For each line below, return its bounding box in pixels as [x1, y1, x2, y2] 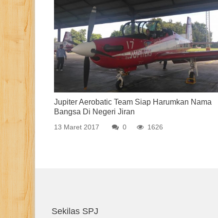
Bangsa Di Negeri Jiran [54, 107, 135, 116]
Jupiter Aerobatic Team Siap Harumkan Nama [54, 97, 212, 106]
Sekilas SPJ [52, 206, 99, 216]
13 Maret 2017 [54, 123, 99, 131]
